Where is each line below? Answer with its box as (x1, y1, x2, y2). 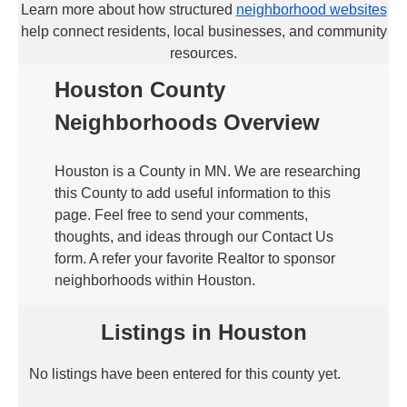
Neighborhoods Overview (55, 110, 320, 134)
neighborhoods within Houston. (55, 273, 255, 288)
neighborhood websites (235, 2, 387, 17)
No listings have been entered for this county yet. (29, 366, 341, 382)
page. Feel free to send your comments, (55, 207, 308, 223)
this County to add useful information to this (55, 185, 331, 201)
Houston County (55, 77, 225, 102)
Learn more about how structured (20, 2, 236, 17)
